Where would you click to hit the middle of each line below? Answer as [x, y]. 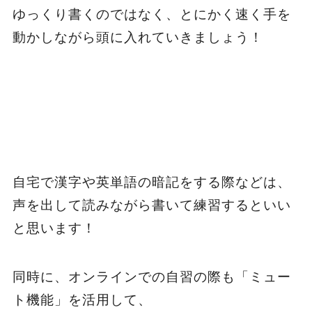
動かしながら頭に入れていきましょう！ [138, 37]
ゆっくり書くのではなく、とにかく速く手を [151, 14]
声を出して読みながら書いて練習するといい [151, 205]
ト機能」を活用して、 [82, 300]
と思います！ [54, 228]
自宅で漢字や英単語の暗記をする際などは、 [151, 182]
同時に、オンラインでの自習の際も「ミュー [151, 277]
